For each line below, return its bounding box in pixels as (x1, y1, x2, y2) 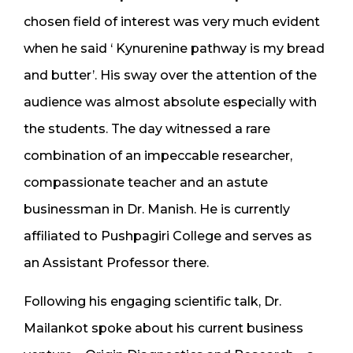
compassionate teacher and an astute (24, 174, 268, 190)
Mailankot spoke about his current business (24, 320, 303, 336)
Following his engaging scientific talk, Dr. (24, 293, 281, 309)
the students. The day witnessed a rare (24, 121, 270, 136)
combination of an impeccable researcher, (24, 147, 292, 163)
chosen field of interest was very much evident (24, 13, 320, 29)
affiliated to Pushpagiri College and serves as (24, 228, 312, 243)
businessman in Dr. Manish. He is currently (24, 201, 290, 217)
